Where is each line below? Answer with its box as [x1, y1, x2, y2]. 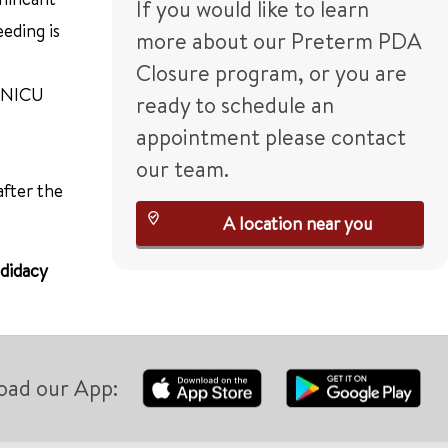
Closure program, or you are [136, 58, 407, 88]
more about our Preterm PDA [136, 26, 422, 56]
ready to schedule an [136, 90, 334, 120]
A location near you [223, 211, 372, 236]
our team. [136, 154, 234, 184]
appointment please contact [136, 122, 406, 152]
